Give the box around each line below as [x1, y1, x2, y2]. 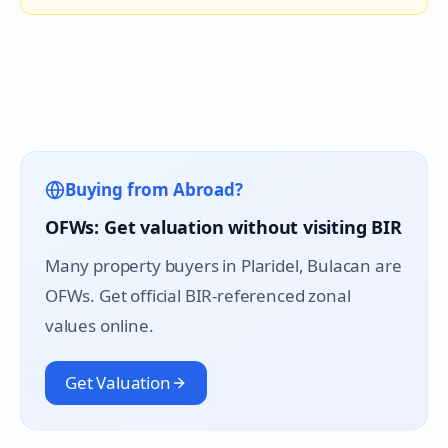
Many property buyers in [45, 254, 241, 277]
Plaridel [240, 254, 299, 277]
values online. [45, 314, 154, 337]
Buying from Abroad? [65, 178, 243, 201]
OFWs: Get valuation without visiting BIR [45, 215, 402, 239]
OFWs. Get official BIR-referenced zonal [45, 284, 351, 307]
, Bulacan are [298, 254, 402, 277]
